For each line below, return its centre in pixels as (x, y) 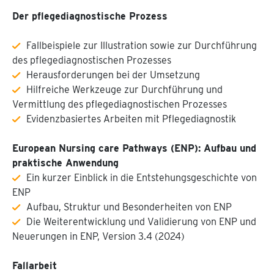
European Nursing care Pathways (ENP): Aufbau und (134, 148)
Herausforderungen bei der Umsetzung (113, 75)
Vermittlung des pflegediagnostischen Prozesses (120, 104)
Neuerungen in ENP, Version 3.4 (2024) (98, 236)
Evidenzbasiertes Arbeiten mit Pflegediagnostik (131, 119)
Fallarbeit (35, 266)
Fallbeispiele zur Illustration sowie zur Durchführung (142, 46)
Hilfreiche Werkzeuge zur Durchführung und (124, 90)
